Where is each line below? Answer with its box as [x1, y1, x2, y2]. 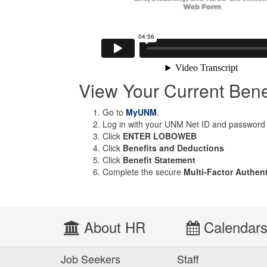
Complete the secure [103, 166, 184, 178]
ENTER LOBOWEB [123, 130, 197, 142]
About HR [80, 216, 145, 237]
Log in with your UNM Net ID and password [103, 118, 265, 130]
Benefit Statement [123, 154, 195, 166]
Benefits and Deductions [123, 142, 224, 154]
